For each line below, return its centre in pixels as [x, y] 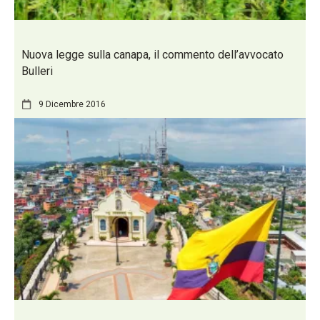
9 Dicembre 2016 [72, 104]
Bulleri [37, 71]
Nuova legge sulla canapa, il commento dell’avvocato [152, 54]
